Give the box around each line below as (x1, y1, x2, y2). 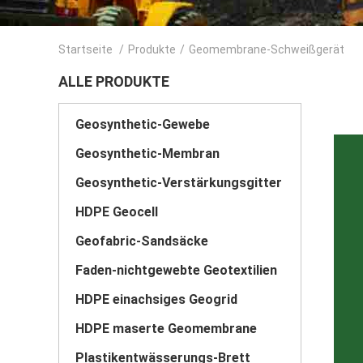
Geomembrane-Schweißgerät (189, 43, 344, 56)
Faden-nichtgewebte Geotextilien (75, 263, 277, 278)
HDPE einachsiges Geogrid (75, 292, 237, 307)
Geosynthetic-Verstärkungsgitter (75, 175, 282, 190)
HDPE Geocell (75, 204, 158, 220)
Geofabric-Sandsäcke (75, 233, 208, 249)
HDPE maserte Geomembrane (75, 321, 257, 336)
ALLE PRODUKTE (58, 73, 169, 90)
